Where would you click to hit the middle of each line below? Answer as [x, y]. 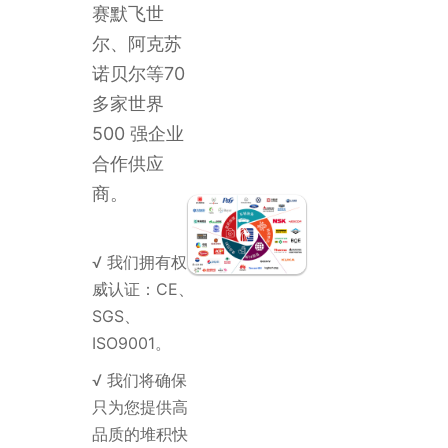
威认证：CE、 [142, 289]
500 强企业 [137, 133]
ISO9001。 [131, 343]
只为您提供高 [139, 407]
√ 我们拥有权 [139, 262]
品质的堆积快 [139, 434]
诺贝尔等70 [138, 73]
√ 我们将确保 [139, 380]
